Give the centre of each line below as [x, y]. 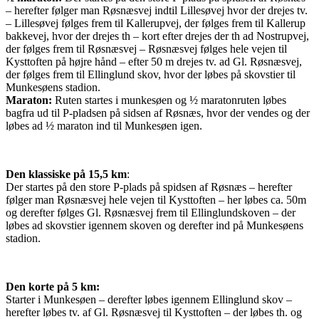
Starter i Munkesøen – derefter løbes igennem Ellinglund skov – [149, 299]
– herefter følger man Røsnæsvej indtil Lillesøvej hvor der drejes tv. [158, 10]
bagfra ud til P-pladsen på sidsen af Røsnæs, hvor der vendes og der [158, 113]
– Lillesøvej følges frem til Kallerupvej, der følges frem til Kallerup [156, 23]
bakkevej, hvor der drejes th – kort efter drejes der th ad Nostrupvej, [157, 36]
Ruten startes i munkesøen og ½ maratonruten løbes [169, 100]
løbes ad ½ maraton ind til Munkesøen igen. [104, 125]
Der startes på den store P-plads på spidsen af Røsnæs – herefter [149, 187]
